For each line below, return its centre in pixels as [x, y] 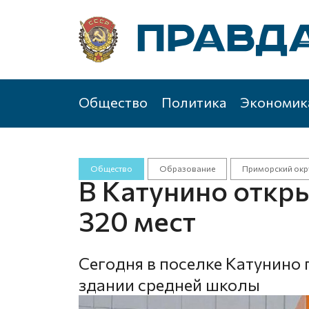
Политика [194, 102]
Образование [187, 168]
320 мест [137, 220]
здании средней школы [169, 285]
